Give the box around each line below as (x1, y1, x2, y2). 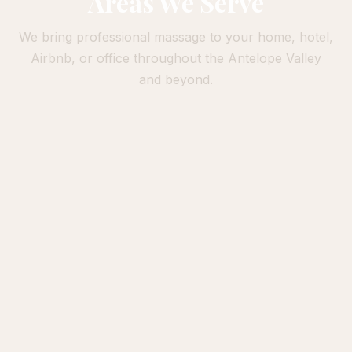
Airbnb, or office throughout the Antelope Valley (31, 50, 321, 67)
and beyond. (139, 71, 213, 88)
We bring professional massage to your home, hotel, (19, 29, 333, 46)
